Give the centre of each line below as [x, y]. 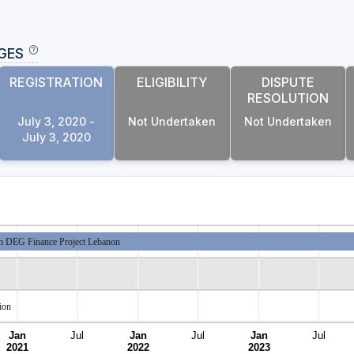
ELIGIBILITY [172, 82]
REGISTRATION [56, 82]
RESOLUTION [288, 98]
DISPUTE [288, 82]
